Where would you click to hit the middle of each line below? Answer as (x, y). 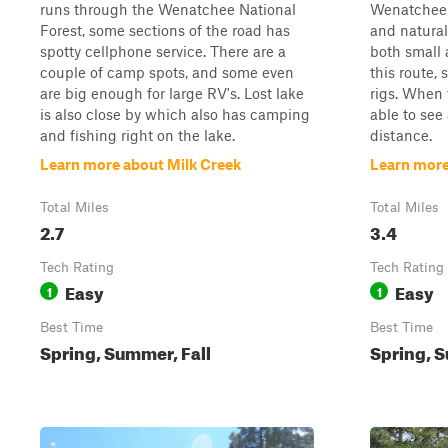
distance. (401, 135)
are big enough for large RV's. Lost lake (172, 93)
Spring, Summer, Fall (125, 350)
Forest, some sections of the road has (165, 30)
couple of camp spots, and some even (167, 72)
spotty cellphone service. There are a (163, 51)
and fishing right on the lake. (137, 135)
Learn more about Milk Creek (140, 164)
